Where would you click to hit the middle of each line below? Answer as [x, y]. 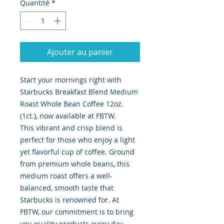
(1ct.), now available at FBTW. [68, 116]
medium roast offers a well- [66, 176]
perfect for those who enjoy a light [77, 140]
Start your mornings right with [71, 80]
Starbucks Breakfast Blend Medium [79, 92]
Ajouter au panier [80, 52]
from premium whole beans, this [75, 164]
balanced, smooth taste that [67, 188]
